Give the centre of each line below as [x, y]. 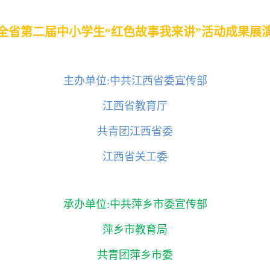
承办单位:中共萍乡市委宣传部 [135, 204]
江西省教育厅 [135, 106]
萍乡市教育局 [135, 229]
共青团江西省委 [135, 131]
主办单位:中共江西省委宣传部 [135, 80]
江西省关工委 [135, 156]
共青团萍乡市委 [135, 255]
